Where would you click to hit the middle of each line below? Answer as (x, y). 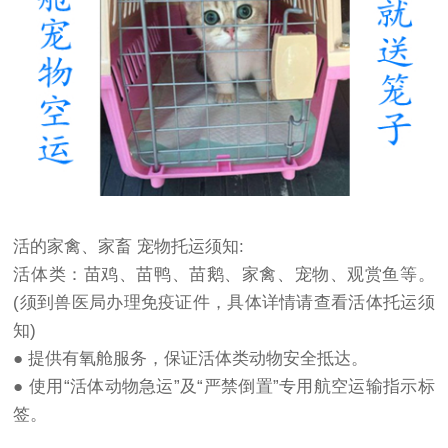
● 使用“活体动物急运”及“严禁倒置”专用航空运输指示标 (224, 386)
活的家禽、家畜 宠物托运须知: (129, 246)
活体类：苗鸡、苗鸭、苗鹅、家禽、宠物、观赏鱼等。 (224, 274)
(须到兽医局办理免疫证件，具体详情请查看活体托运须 (224, 302)
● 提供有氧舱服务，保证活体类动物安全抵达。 (191, 358)
